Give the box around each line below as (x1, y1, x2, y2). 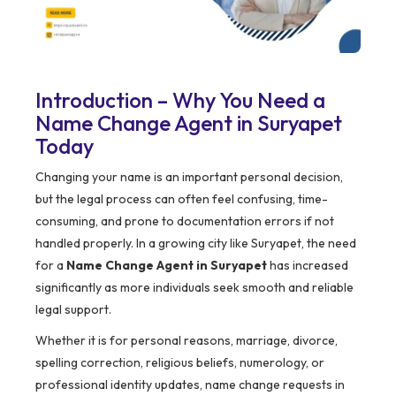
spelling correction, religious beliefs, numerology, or (35, 354, 324, 371)
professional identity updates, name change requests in (35, 377, 345, 393)
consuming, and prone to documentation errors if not (35, 213, 334, 230)
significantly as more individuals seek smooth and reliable (35, 279, 354, 296)
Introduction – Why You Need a (35, 87, 325, 114)
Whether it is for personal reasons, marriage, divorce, (35, 332, 338, 349)
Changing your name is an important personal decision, (35, 169, 343, 186)
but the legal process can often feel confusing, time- (35, 191, 328, 208)
